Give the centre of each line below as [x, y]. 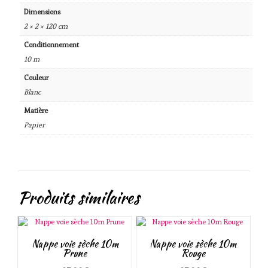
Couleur [36, 78]
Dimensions [42, 12]
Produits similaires [79, 197]
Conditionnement [51, 45]
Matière [36, 111]
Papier [34, 125]
